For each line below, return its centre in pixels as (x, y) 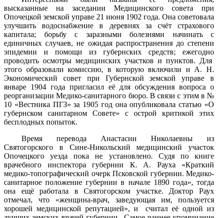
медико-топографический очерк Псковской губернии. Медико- (109, 174)
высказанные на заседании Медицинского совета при (109, 8)
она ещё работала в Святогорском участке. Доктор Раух (109, 191)
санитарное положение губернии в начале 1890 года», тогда (109, 182)
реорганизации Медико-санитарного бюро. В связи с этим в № (109, 96)
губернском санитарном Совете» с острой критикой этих (109, 113)
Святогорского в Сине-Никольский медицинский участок (109, 147)
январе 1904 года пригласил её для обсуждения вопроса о (109, 87)
